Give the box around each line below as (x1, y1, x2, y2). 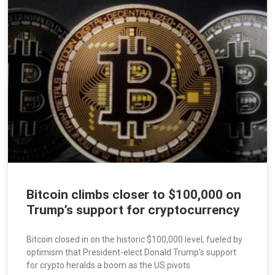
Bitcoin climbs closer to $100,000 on (26, 187, 242, 203)
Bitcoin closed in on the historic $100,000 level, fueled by (26, 234, 243, 245)
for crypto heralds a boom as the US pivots (26, 260, 191, 271)
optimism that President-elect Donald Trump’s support (26, 247, 237, 258)
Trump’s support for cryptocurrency (26, 203, 241, 218)
